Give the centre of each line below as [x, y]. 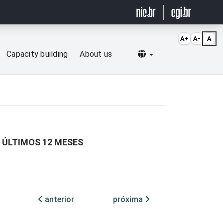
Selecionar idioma [184, 54]
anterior [58, 200]
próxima [129, 200]
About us [96, 54]
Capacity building [37, 54]
